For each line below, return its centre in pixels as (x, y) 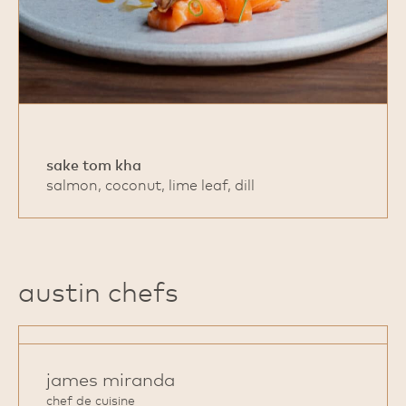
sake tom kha (94, 165)
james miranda (111, 380)
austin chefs (98, 292)
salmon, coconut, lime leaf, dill (150, 185)
